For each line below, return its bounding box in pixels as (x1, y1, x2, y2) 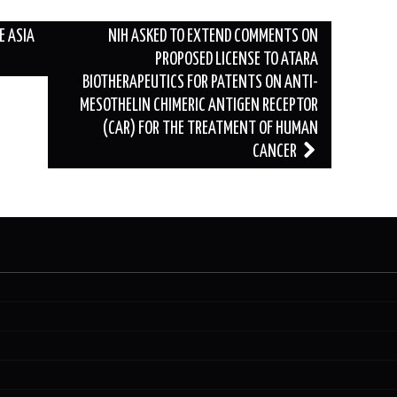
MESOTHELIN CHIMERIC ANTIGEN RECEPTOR (80, 97, 318, 114)
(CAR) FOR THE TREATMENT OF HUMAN (103, 120, 318, 137)
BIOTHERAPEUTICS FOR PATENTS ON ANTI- (82, 74, 318, 91)
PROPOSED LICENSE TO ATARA (155, 51, 318, 68)
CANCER (253, 143, 300, 160)
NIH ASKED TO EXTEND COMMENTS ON (108, 27, 318, 45)
